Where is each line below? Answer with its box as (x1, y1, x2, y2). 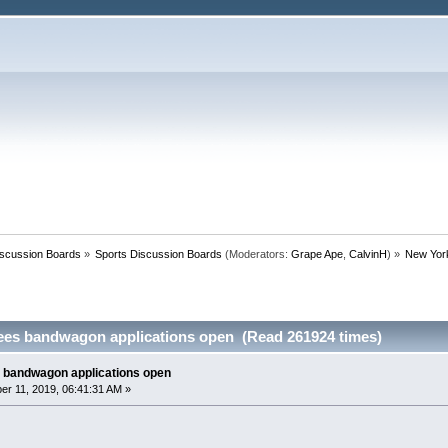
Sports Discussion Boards (95, 247, 223, 260)
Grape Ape (291, 247, 344, 260)
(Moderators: (222, 247, 292, 260)
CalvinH (349, 247, 388, 260)
